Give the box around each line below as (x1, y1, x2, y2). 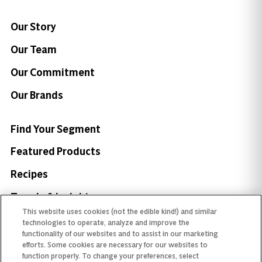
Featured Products (10, 145, 101, 158)
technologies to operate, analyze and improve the (22, 218, 190, 227)
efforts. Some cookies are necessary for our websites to (22, 240, 208, 249)
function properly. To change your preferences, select (22, 251, 199, 260)
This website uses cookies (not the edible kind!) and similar (22, 207, 218, 216)
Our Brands (10, 88, 63, 101)
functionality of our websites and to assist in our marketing (22, 229, 219, 238)
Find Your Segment (10, 122, 101, 135)
